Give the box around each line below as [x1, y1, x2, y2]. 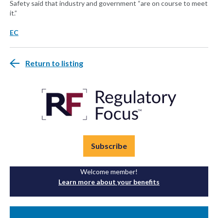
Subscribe [91, 141, 127, 151]
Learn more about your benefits [58, 178, 160, 186]
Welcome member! [80, 167, 138, 176]
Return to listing [25, 58, 83, 68]
